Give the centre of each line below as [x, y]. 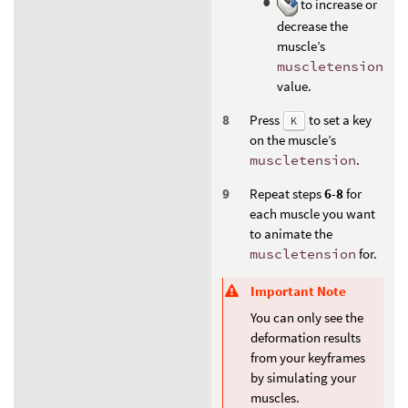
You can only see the [307, 318]
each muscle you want [312, 213]
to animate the [291, 233]
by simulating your [303, 378]
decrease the [312, 25]
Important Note [298, 291]
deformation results [306, 338]
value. [294, 86]
